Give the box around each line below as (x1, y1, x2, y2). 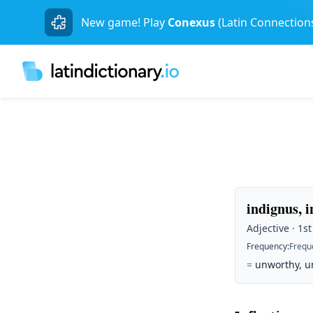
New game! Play (81, 15, 165, 30)
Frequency (247, 240, 287, 252)
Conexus (168, 15, 215, 30)
